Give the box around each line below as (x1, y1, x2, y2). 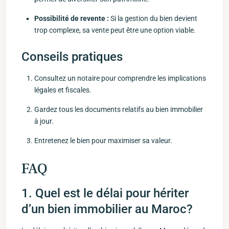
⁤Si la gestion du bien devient (109, 14, 197, 22)
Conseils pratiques (21, 50, 123, 64)
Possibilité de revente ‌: (34, 14, 109, 22)
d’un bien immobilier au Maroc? (21, 202, 193, 216)
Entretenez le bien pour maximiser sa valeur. (34, 136, 172, 145)
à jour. (34, 117, 54, 125)
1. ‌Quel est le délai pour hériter (21, 186, 189, 200)
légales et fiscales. (34, 86, 91, 94)
